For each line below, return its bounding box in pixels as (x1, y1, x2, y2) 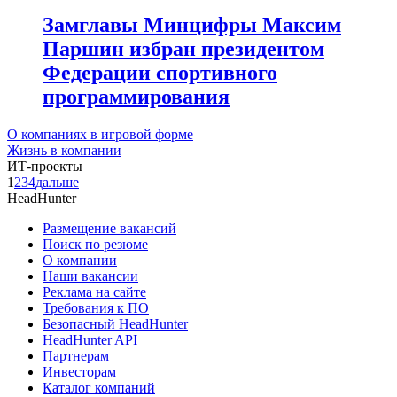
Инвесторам (43, 364, 116, 380)
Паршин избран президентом (43, 37, 324, 61)
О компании (43, 253, 117, 269)
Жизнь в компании (7, 143, 121, 159)
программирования (43, 85, 230, 109)
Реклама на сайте (43, 284, 146, 300)
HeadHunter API (43, 332, 137, 348)
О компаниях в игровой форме (7, 127, 193, 143)
